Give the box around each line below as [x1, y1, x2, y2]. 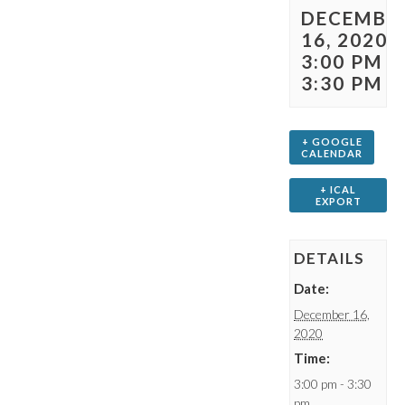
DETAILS [294, 249, 365, 268]
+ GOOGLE [301, 136, 363, 148]
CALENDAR [301, 147, 363, 160]
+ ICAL [320, 184, 356, 196]
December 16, [294, 306, 371, 323]
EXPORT [315, 195, 362, 208]
